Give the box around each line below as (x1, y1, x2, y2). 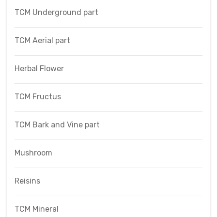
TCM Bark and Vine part (15, 120, 100, 129)
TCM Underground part (15, 8, 98, 17)
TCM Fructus (15, 92, 61, 101)
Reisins (15, 176, 40, 186)
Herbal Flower (15, 64, 64, 73)
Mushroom (15, 148, 52, 157)
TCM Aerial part (15, 36, 70, 45)
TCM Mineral (15, 204, 59, 214)
